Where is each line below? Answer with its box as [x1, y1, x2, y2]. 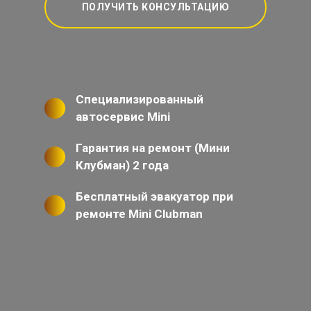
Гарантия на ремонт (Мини [76, 141, 230, 155]
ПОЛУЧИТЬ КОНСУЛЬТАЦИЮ [81, 1, 230, 13]
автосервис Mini [76, 110, 170, 124]
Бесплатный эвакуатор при [76, 190, 233, 204]
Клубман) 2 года [76, 158, 169, 173]
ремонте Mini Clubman [76, 207, 203, 221]
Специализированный [76, 92, 203, 107]
